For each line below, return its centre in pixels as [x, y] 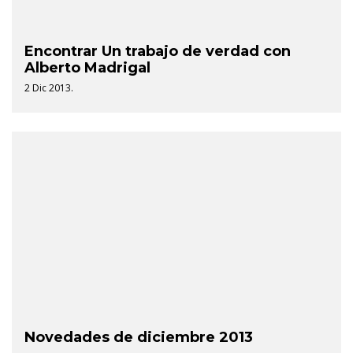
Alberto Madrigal [87, 67]
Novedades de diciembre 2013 [139, 337]
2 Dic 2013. [49, 87]
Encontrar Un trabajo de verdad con [158, 51]
